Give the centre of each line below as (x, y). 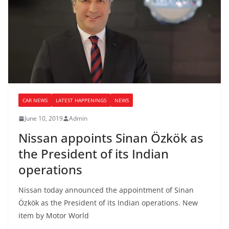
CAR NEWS (35, 100)
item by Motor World (54, 216)
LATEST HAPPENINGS (81, 100)
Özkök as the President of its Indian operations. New (108, 203)
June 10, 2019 (44, 119)
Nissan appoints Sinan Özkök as (111, 138)
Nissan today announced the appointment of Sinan (106, 190)
